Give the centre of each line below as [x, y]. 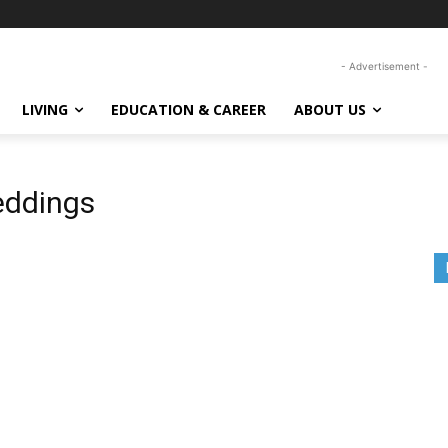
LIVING [45, 109]
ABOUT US [330, 109]
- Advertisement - [384, 66]
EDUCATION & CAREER [188, 109]
